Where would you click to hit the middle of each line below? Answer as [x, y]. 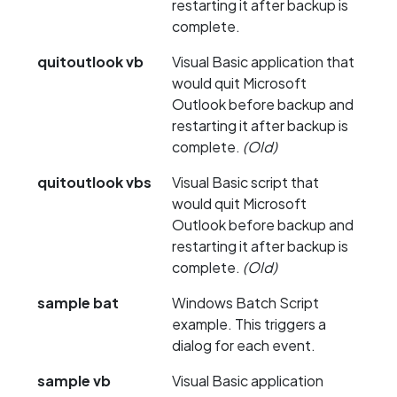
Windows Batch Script [245, 303]
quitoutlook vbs [94, 183]
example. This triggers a [249, 324]
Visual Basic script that [245, 183]
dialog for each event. [244, 346]
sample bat [78, 303]
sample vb [74, 381]
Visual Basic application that [263, 62]
